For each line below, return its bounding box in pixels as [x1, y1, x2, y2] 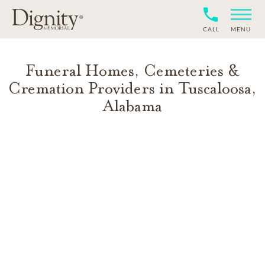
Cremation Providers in [8, 79, 178, 98]
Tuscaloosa [178, 79, 251, 98]
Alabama [103, 96, 162, 116]
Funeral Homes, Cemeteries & [25, 61, 240, 80]
